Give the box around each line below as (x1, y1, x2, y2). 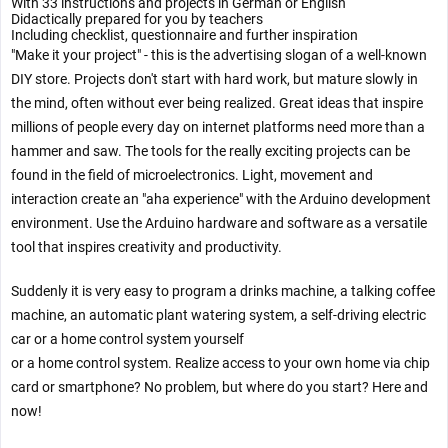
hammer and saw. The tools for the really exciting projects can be (11, 143, 410, 160)
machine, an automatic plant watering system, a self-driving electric (11, 307, 426, 324)
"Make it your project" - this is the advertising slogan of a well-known (11, 47, 427, 64)
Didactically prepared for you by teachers (11, 11, 263, 28)
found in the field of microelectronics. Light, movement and (11, 167, 373, 184)
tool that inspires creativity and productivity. (11, 239, 282, 256)
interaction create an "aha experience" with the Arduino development (11, 191, 431, 208)
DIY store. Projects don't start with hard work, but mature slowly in (11, 71, 418, 88)
